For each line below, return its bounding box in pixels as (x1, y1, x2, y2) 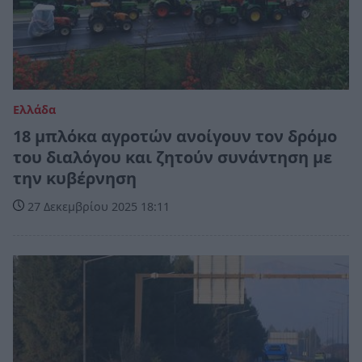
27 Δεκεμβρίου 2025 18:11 (24, 199, 170, 215)
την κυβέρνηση (13, 167, 137, 190)
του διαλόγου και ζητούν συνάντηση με (13, 146, 332, 169)
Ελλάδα (13, 102, 56, 118)
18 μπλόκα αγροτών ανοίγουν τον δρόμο (13, 125, 337, 148)
